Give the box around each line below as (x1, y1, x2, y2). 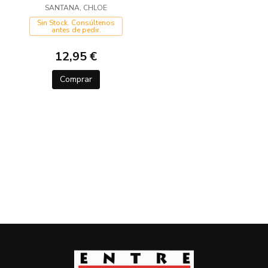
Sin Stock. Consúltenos (37, 18, 115, 28)
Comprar (60, 74, 92, 86)
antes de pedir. (51, 25, 101, 35)
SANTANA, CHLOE (45, 3, 107, 13)
